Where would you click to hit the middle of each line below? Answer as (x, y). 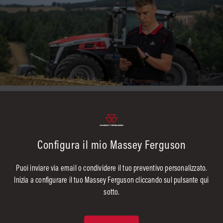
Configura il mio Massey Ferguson (111, 144)
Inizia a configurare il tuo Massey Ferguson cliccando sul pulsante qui (111, 179)
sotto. (111, 191)
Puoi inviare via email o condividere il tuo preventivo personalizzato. (111, 167)
